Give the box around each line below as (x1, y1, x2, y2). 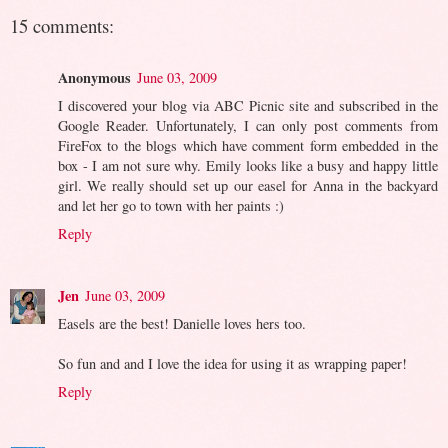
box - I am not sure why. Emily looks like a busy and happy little (58, 156, 438, 176)
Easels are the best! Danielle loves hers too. (58, 314, 306, 334)
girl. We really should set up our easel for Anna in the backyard (58, 176, 438, 196)
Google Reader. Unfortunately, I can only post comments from (58, 116, 438, 136)
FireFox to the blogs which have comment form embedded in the (58, 136, 438, 156)
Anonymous (58, 67, 131, 89)
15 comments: (10, 12, 114, 38)
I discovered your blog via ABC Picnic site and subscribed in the (58, 96, 438, 116)
